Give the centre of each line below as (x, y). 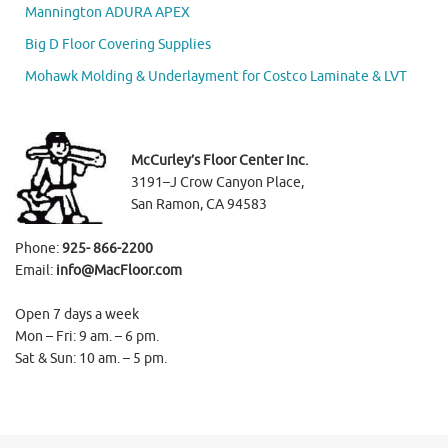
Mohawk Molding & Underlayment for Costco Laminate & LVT (216, 77)
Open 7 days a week (77, 315)
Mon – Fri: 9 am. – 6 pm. (87, 337)
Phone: (37, 249)
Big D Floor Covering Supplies (118, 45)
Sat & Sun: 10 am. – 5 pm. (91, 359)
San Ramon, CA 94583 (199, 205)
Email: (35, 271)
